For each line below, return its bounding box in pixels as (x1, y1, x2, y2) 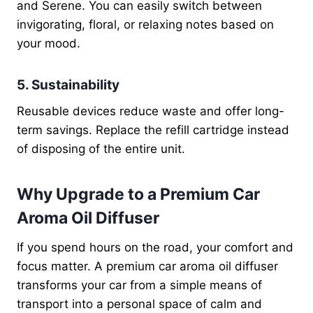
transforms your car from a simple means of (17, 277, 262, 292)
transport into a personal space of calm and (17, 296, 262, 311)
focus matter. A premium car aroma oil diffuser (17, 259, 278, 273)
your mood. (17, 36, 80, 51)
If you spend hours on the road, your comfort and (17, 240, 293, 254)
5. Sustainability (17, 77, 119, 94)
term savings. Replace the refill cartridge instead (17, 122, 289, 137)
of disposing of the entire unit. (17, 141, 185, 156)
